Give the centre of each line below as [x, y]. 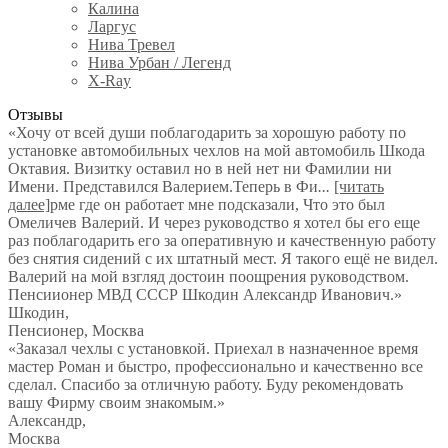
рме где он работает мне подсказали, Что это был [217, 204]
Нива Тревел [131, 44]
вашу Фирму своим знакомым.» [116, 402]
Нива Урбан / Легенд [159, 62]
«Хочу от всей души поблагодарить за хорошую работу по [207, 132]
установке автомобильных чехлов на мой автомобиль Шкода [216, 150]
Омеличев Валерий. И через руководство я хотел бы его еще [214, 222]
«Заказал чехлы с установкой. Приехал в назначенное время [213, 348]
